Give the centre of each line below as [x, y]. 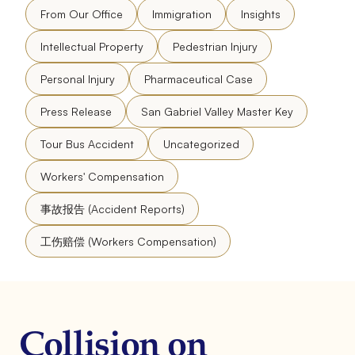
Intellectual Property [92, 46]
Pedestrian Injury [215, 46]
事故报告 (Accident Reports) [112, 208]
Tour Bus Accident [87, 143]
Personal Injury [77, 78]
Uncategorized [201, 143]
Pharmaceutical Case [198, 78]
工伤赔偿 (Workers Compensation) [128, 241]
